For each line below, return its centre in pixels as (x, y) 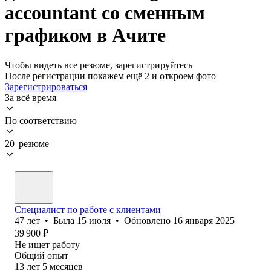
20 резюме (27, 143)
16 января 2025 (204, 220)
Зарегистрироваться (46, 87)
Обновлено (149, 220)
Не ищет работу (47, 244)
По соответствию (41, 120)
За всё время (31, 97)
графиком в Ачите (85, 35)
